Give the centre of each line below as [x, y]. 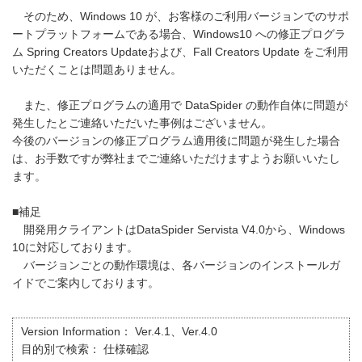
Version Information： [76, 332]
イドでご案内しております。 [86, 283]
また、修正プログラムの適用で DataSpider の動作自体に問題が [180, 105]
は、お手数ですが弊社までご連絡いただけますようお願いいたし [176, 159]
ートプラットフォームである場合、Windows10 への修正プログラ [179, 34]
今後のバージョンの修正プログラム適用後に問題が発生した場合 [176, 141]
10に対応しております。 [75, 248]
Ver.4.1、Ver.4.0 [176, 332]
